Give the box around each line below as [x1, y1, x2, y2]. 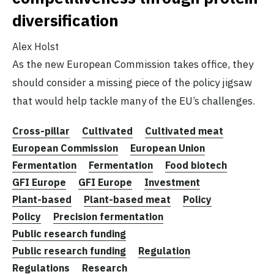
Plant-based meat [84, 193, 171, 206]
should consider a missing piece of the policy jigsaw [12, 76, 252, 90]
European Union [130, 142, 205, 155]
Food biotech [165, 159, 227, 172]
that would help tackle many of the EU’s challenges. [12, 94, 255, 108]
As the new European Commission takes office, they [12, 57, 253, 72]
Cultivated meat [145, 125, 223, 138]
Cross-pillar [12, 125, 70, 138]
